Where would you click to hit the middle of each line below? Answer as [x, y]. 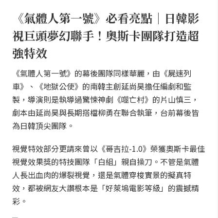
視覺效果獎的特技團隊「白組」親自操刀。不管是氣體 [106, 162]
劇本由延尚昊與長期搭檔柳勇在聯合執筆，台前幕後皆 [106, 112]
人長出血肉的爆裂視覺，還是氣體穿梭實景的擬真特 [102, 175]
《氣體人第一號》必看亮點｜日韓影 [106, 18]
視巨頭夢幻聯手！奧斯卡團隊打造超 [106, 35]
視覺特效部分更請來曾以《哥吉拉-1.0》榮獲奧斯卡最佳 [109, 148]
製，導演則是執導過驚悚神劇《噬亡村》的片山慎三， [106, 99]
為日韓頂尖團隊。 [43, 126]
